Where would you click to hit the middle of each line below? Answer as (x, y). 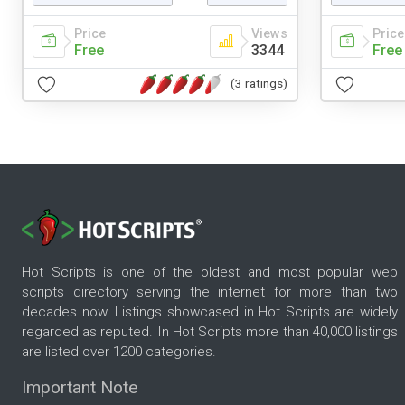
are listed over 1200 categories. (119, 352)
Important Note (80, 388)
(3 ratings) (259, 84)
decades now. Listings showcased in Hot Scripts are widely (210, 312)
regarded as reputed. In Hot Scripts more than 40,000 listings (210, 332)
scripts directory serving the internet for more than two (210, 292)
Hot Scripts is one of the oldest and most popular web (210, 273)
